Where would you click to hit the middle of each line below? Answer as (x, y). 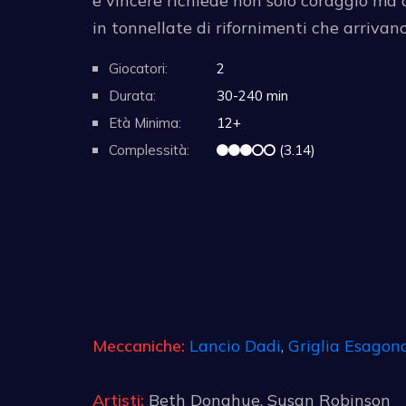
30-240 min (251, 95)
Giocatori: (138, 68)
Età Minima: (145, 122)
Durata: (132, 95)
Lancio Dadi (235, 345)
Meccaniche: (139, 345)
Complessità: (149, 150)
